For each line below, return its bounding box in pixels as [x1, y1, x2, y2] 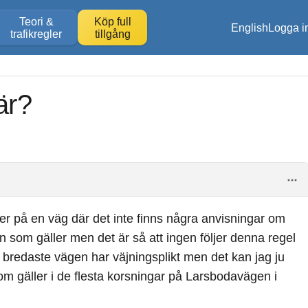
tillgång [94, 27, 131, 40]
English [231, 21, 268, 34]
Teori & [19, 15, 54, 27]
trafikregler [10, 27, 62, 40]
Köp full [93, 15, 131, 27]
